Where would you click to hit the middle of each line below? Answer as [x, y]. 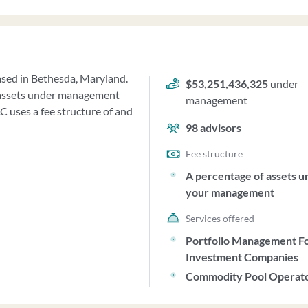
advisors [220, 128]
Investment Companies [242, 257]
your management [230, 192]
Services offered [220, 218]
